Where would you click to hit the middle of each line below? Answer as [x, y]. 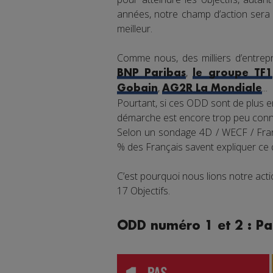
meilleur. [135, 29]
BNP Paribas [152, 73]
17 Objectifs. [144, 191]
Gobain [137, 89]
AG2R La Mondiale [212, 89]
